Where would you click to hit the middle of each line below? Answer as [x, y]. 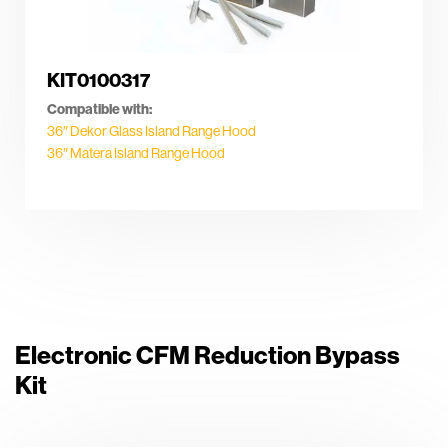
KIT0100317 [98, 79]
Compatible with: [99, 109]
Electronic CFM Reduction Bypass [207, 354]
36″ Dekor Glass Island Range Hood [151, 131]
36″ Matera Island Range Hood [136, 153]
